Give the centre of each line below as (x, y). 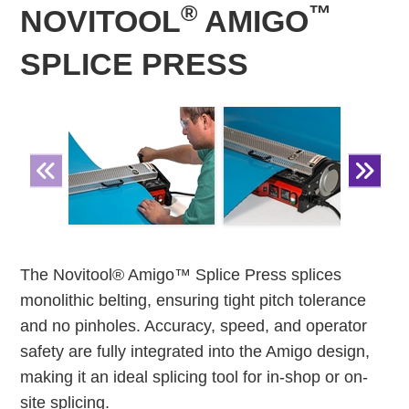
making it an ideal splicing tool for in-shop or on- (194, 378)
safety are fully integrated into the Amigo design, (195, 352)
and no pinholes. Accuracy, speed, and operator (194, 326)
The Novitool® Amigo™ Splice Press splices (181, 275)
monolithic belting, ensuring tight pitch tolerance (194, 301)
